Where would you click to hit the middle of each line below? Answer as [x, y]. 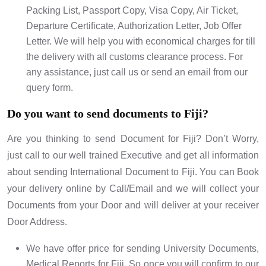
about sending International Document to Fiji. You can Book [133, 172]
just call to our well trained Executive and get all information [133, 156]
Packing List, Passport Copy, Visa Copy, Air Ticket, [132, 11]
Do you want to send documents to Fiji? [108, 114]
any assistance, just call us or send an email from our [137, 72]
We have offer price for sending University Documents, [142, 249]
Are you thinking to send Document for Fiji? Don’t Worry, [133, 139]
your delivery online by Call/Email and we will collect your [133, 189]
